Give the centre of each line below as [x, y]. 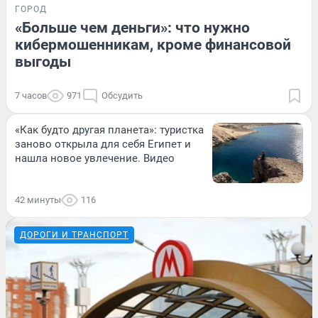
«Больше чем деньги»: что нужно [132, 28]
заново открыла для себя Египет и [103, 144]
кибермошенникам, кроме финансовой [153, 45]
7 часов [31, 96]
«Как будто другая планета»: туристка [109, 130]
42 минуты [38, 200]
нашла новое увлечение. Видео [95, 159]
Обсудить [122, 96]
